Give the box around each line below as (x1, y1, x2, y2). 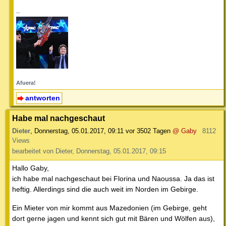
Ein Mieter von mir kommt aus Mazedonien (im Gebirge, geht (12, 203, 207, 212)
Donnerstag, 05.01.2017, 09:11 (34, 127, 124, 135)
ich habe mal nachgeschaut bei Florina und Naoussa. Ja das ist (12, 174, 214, 183)
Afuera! (16, 80, 36, 86)
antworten (25, 94, 60, 102)
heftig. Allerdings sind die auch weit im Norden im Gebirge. (12, 185, 198, 193)
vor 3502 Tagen (126, 127, 171, 135)
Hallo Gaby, (12, 163, 49, 172)
